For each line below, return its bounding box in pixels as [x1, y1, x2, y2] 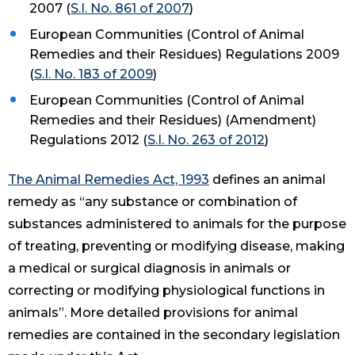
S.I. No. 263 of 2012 [147, 132, 265, 148]
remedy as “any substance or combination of [8, 194, 297, 210]
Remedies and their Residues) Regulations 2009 [29, 47, 340, 63]
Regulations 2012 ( [29, 132, 148, 148]
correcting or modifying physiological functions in [8, 283, 325, 299]
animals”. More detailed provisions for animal [8, 305, 298, 321]
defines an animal [209, 172, 326, 188]
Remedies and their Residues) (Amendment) [29, 113, 317, 128]
